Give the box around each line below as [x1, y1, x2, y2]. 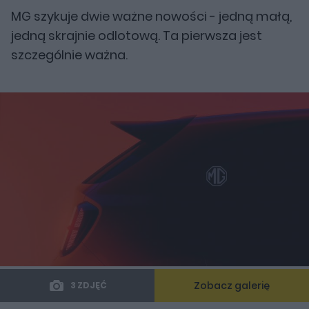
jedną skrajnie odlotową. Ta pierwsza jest [11, 27, 262, 44]
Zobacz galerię [194, 278, 270, 292]
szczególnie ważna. [11, 46, 128, 63]
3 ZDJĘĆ [70, 279, 107, 292]
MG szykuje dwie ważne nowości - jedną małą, [11, 8, 292, 25]
